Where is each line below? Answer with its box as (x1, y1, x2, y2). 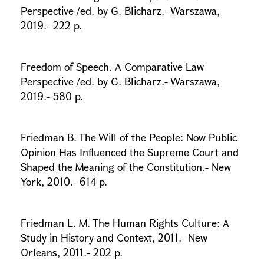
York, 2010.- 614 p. (21, 174, 107, 189)
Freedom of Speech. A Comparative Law (21, 60, 204, 74)
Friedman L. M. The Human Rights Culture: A (21, 216, 229, 230)
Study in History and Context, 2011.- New (21, 230, 207, 245)
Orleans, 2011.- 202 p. (21, 245, 123, 259)
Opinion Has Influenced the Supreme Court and (21, 145, 239, 159)
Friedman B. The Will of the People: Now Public (21, 130, 237, 144)
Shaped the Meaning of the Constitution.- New (21, 160, 231, 174)
